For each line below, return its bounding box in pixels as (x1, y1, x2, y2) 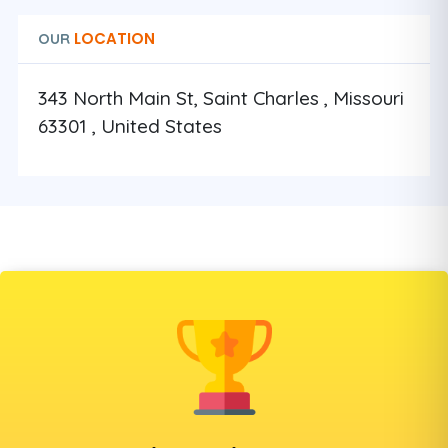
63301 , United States (38, 114, 222, 138)
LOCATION (70, 28, 155, 49)
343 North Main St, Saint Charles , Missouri (38, 86, 404, 110)
